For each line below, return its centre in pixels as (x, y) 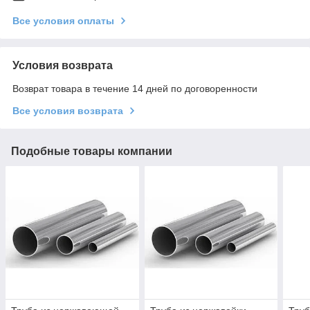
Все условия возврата (68, 110)
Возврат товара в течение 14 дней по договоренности (135, 88)
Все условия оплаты (63, 20)
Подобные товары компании (92, 151)
